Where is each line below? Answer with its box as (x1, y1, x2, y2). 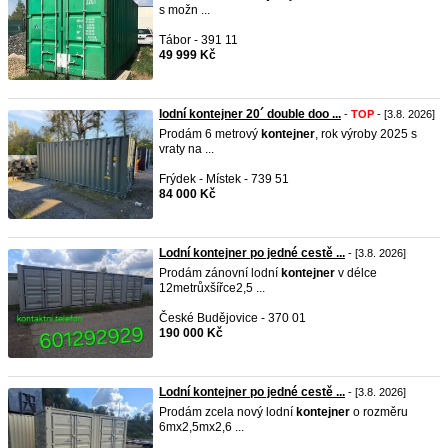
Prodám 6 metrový (159, 127, 261, 141)
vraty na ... (159, 142, 214, 156)
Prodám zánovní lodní (159, 266, 281, 280)
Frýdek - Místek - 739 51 (159, 172, 289, 186)
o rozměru (350, 405, 408, 419)
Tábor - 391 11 (159, 33, 238, 47)
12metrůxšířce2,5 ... (159, 281, 265, 295)
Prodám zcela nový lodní (159, 405, 296, 419)
